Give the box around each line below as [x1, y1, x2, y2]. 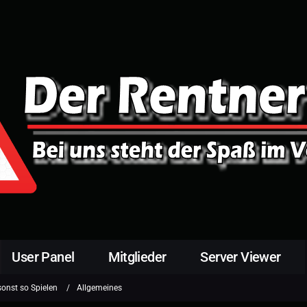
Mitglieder [108, 249, 167, 265]
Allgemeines [77, 282, 123, 293]
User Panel [12, 249, 75, 265]
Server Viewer [200, 249, 281, 265]
